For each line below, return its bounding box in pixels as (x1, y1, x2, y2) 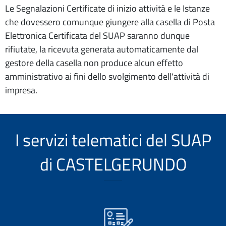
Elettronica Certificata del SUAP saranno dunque (5, 29, 190, 42)
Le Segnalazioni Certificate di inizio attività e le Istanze (5, 2, 210, 15)
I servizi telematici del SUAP (15, 127, 211, 153)
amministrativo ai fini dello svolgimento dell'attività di (5, 70, 209, 83)
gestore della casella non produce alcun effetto (5, 56, 183, 70)
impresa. (5, 83, 37, 97)
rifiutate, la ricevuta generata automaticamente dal (5, 42, 198, 56)
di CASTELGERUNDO (39, 151, 187, 177)
